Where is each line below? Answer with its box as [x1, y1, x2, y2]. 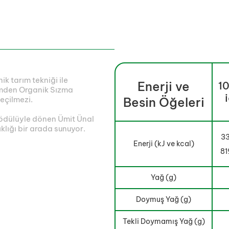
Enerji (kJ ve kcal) [133, 139, 194, 148]
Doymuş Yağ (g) [136, 195, 191, 204]
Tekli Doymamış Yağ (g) [122, 217, 205, 226]
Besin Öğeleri [123, 95, 204, 110]
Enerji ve [138, 79, 190, 94]
